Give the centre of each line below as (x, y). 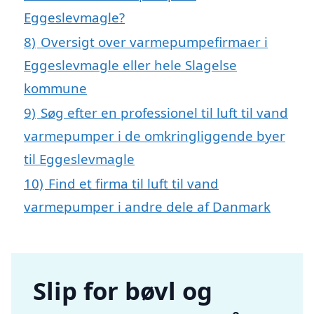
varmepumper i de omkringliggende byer (155, 135)
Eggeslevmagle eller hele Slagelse (130, 64)
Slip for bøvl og (123, 291)
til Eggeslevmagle (79, 158)
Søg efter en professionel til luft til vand (164, 112)
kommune (55, 88)
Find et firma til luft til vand (134, 183)
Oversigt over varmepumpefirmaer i (154, 41)
